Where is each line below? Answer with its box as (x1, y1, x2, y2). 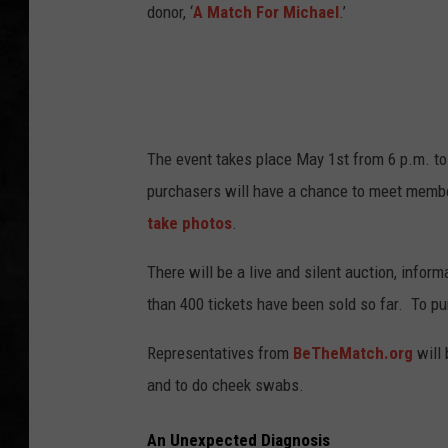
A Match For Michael (193, 2, 339, 23)
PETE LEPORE (339, 82, 418, 98)
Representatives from (147, 343, 293, 364)
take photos (147, 213, 232, 234)
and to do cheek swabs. (147, 375, 304, 396)
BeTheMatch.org (293, 343, 413, 364)
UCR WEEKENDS (339, 32, 432, 48)
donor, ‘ (147, 2, 193, 23)
